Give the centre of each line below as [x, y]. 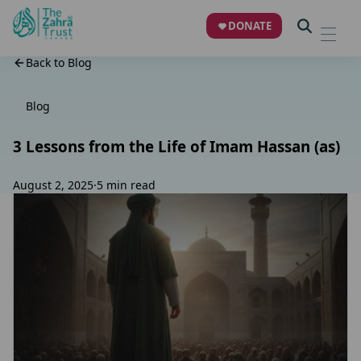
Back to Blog [59, 62]
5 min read [126, 185]
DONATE [250, 25]
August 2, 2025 [53, 185]
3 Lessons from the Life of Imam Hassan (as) [178, 146]
